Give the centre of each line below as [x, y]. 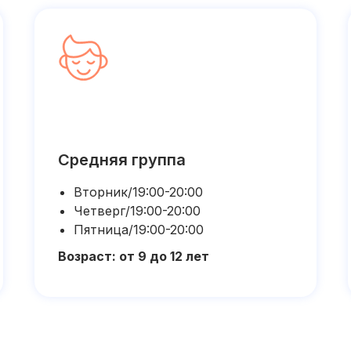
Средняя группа [122, 160]
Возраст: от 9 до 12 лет [134, 256]
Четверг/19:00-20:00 [137, 211]
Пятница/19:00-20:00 [139, 230]
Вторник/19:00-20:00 [138, 192]
